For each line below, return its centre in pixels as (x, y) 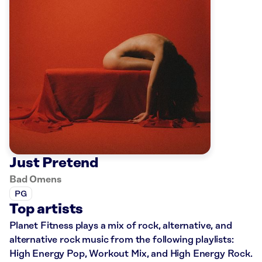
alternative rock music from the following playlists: (122, 240)
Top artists (46, 210)
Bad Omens (35, 180)
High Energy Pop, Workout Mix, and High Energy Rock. (131, 254)
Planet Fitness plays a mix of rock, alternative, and (121, 226)
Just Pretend (54, 163)
